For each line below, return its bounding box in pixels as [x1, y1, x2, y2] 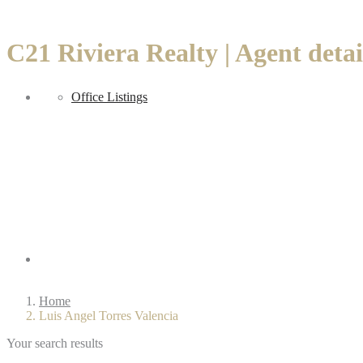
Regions [39, 251, 81, 266]
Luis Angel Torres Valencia [39, 309, 178, 323]
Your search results [6, 336, 103, 351]
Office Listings [71, 89, 147, 104]
